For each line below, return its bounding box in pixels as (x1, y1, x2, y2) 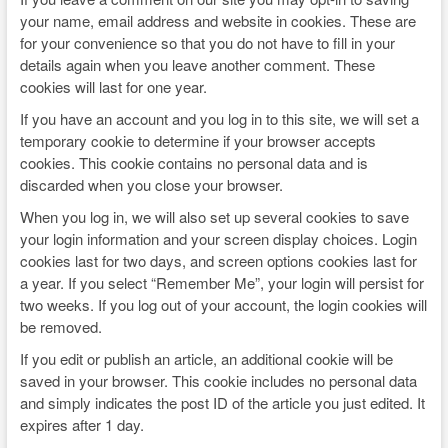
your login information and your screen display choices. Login (19, 228, 417, 249)
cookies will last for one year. (19, 76, 207, 97)
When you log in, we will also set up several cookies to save (19, 206, 409, 227)
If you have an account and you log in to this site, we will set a (19, 108, 419, 129)
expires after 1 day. (19, 414, 144, 435)
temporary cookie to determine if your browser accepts (19, 130, 376, 151)
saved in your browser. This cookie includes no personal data (19, 370, 417, 391)
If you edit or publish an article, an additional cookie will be (19, 348, 393, 369)
